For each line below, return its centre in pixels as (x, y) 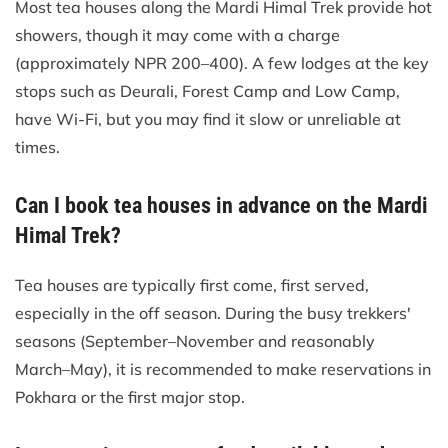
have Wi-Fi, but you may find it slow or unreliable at (208, 118)
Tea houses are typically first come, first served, (192, 284)
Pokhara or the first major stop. (130, 396)
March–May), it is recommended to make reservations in (223, 368)
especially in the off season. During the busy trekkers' (213, 312)
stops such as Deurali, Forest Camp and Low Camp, (207, 90)
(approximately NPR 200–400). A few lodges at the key (222, 62)
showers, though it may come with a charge (177, 34)
